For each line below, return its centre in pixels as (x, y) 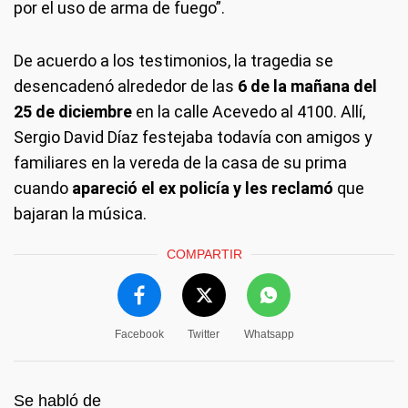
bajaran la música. (80, 214)
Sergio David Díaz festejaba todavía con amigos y (193, 137)
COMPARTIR (204, 254)
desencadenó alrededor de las (126, 86)
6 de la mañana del (307, 86)
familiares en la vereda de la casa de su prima (180, 163)
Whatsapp (269, 334)
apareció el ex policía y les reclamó (203, 188)
